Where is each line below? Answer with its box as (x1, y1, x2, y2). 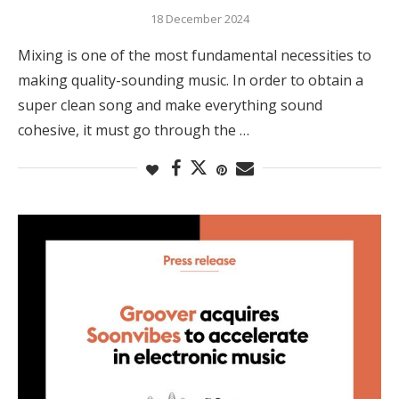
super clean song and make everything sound (18, 94, 322, 115)
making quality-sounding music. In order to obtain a (18, 69, 363, 90)
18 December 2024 (150, 10, 249, 27)
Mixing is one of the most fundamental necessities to (18, 45, 371, 65)
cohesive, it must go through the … (18, 119, 249, 140)
